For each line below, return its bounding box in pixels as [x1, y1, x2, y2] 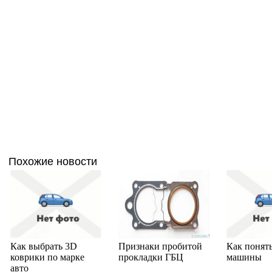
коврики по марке [10, 251, 84, 262]
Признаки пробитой [118, 240, 202, 251]
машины [226, 251, 262, 262]
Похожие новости [8, 155, 97, 168]
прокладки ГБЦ [118, 251, 183, 262]
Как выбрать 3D [10, 240, 77, 251]
